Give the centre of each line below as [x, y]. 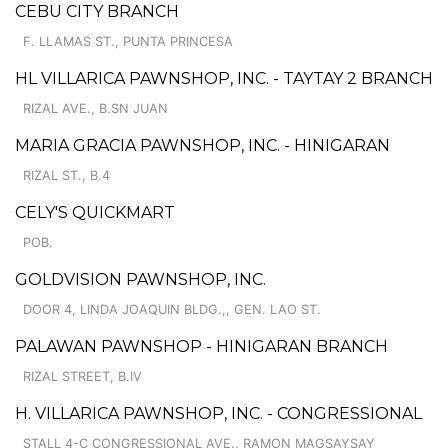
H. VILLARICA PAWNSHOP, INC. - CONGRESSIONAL [218, 413]
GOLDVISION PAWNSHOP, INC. [140, 279]
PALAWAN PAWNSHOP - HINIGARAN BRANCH [201, 346]
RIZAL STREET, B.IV [82, 376]
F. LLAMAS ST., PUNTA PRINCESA [128, 41]
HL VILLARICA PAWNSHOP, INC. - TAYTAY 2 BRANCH [224, 78]
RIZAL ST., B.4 [66, 175]
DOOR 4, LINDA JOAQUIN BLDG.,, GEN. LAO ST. [172, 309]
